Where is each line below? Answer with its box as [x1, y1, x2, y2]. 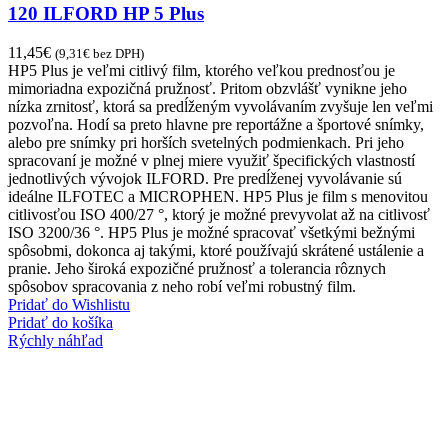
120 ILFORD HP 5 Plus [8, 3, 204, 25]
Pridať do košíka [8, 313, 113, 331]
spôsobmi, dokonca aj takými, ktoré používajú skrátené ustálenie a [8, 241, 424, 259]
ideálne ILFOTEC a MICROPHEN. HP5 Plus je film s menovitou [8, 187, 428, 205]
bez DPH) [90, 45, 144, 61]
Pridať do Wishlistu [8, 295, 130, 313]
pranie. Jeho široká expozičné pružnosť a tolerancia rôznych [8, 259, 386, 277]
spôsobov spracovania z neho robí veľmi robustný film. [8, 277, 356, 295]
